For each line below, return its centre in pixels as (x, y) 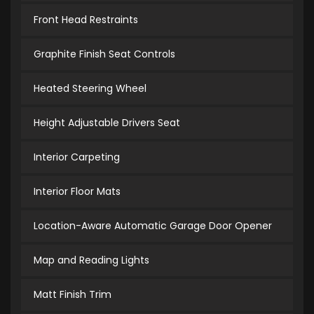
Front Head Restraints (86, 20)
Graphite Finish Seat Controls (104, 54)
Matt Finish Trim (73, 295)
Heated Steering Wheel (90, 89)
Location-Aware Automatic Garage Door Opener (153, 226)
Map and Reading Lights (91, 260)
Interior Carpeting (77, 157)
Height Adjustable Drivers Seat (107, 123)
